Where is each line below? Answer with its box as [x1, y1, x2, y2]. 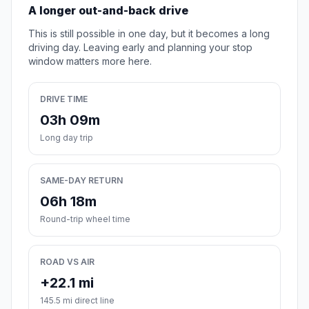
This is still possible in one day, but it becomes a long [28, 28, 270, 40]
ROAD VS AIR [40, 257, 94, 268]
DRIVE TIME [40, 94, 88, 105]
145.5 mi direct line [40, 295, 114, 306]
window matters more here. [28, 55, 152, 68]
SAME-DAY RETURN [40, 175, 123, 186]
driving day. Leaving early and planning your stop [28, 41, 252, 54]
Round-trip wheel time [40, 214, 130, 225]
